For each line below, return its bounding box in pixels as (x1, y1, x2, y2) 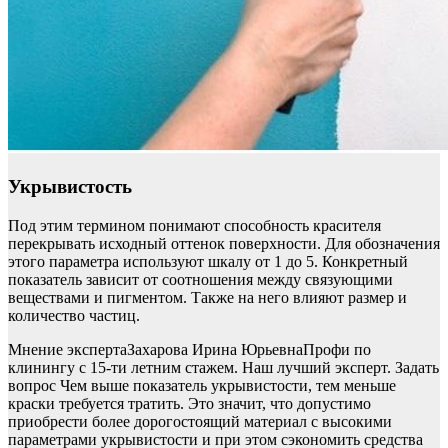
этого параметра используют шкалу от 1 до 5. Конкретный (8, 252, 408, 270)
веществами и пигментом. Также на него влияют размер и (8, 288, 407, 306)
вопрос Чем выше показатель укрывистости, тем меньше (8, 376, 396, 394)
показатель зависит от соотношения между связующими (8, 270, 393, 288)
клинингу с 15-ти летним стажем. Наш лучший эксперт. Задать (8, 358, 439, 376)
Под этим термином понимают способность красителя (8, 216, 381, 234)
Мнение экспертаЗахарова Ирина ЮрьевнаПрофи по (8, 340, 371, 358)
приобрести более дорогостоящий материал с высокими (8, 412, 392, 430)
